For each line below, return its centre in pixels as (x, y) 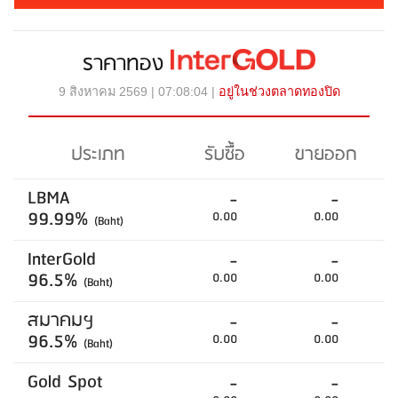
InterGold (62, 260)
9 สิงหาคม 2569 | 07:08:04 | (138, 92)
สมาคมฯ (61, 322)
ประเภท (98, 155)
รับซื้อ (225, 155)
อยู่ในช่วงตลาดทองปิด (279, 92)
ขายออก (326, 155)
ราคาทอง (127, 64)
